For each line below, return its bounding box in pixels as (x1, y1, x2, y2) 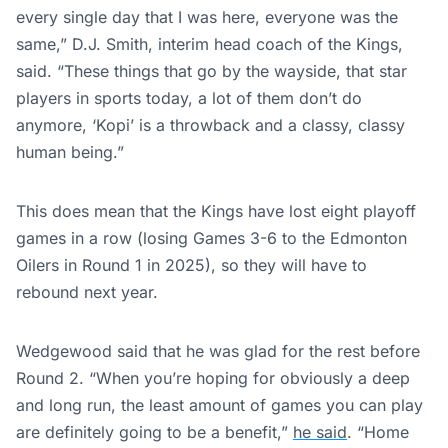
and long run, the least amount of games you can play (16, 395, 423, 416)
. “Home (347, 422, 409, 443)
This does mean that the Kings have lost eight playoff (16, 201, 416, 222)
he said (293, 422, 347, 443)
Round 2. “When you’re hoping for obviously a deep (16, 368, 410, 389)
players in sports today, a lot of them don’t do (16, 88, 362, 109)
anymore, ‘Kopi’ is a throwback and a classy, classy (16, 115, 405, 136)
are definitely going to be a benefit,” (16, 422, 293, 443)
